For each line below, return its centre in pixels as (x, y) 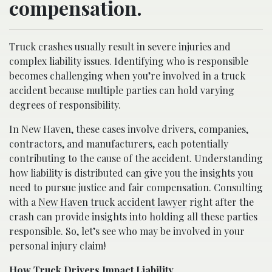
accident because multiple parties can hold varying (122, 90)
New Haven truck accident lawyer (113, 202)
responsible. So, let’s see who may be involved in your (127, 231)
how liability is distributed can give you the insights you (131, 173)
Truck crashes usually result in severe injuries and (120, 47)
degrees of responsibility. (65, 105)
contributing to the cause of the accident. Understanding (136, 158)
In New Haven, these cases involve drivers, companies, (129, 129)
